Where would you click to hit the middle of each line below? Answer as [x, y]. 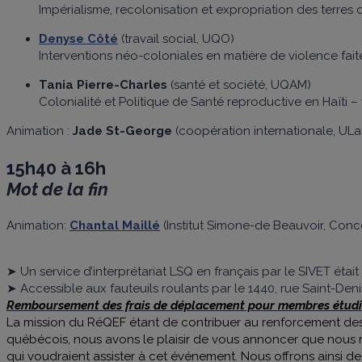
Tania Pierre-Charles [103, 84]
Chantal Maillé [115, 225]
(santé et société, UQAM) [239, 84]
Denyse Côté [78, 38]
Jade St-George [122, 130]
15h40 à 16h [56, 168]
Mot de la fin [57, 189]
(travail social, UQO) [176, 38]
